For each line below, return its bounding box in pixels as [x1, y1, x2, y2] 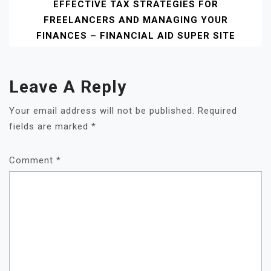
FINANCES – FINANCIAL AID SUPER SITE [36, 30, 235, 41]
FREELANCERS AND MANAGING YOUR [43, 14, 228, 25]
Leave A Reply [9, 76, 126, 97]
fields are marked [9, 120, 91, 132]
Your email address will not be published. [9, 105, 195, 116]
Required [198, 105, 237, 116]
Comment [9, 154, 56, 166]
